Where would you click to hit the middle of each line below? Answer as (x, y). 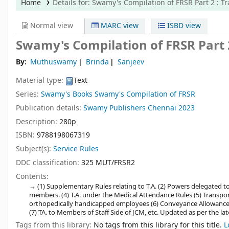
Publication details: (50, 108)
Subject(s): (35, 149)
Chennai (162, 108)
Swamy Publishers (114, 108)
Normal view (51, 26)
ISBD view (183, 26)
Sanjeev (131, 62)
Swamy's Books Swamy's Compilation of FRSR (118, 94)
